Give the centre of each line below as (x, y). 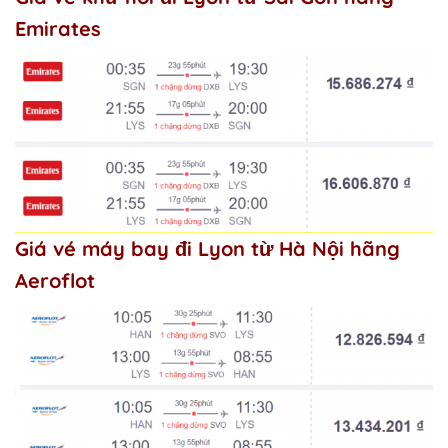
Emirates (58, 28)
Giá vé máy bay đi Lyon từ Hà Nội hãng (207, 248)
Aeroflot (55, 280)
